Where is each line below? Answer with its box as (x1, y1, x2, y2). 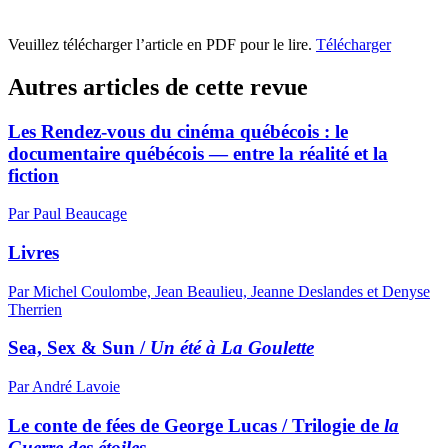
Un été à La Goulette (150, 337, 314, 359)
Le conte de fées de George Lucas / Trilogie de (8, 414, 384, 436)
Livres (8, 241, 59, 263)
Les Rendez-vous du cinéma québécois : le (8, 120, 348, 142)
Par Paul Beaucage (8, 205, 127, 223)
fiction (8, 164, 59, 186)
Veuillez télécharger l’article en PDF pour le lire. (8, 35, 316, 53)
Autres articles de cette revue (8, 73, 308, 100)
